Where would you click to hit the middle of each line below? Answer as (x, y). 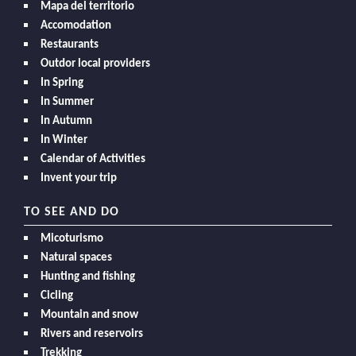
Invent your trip (79, 179)
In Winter (64, 141)
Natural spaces (76, 258)
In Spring (62, 83)
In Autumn (66, 122)
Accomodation (76, 26)
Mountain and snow (89, 315)
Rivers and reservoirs (92, 335)
